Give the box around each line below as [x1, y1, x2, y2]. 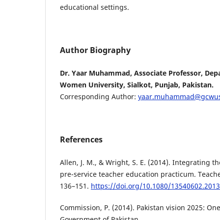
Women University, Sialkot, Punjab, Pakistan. [60, 80, 214, 90]
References [60, 134, 103, 145]
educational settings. [60, 2, 129, 12]
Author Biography [60, 45, 131, 56]
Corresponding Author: [60, 92, 138, 102]
